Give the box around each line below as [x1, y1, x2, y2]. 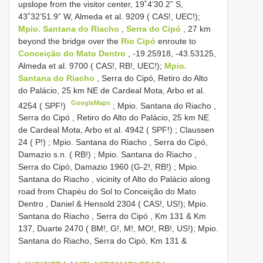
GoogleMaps [71, 99, 111, 106]
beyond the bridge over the [18, 36, 121, 46]
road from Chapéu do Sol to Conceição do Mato [18, 187, 196, 197]
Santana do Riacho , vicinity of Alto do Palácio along [18, 174, 210, 184]
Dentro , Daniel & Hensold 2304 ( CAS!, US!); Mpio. [18, 199, 208, 209]
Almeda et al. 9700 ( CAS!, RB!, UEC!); [18, 60, 164, 70]
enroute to [158, 36, 196, 46]
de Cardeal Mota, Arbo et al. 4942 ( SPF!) [18, 125, 173, 135]
